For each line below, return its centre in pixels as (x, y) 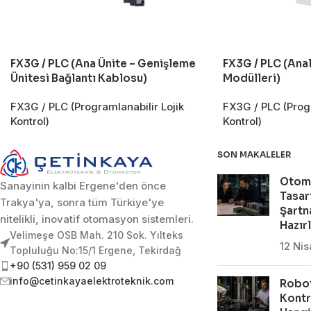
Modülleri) (251, 78)
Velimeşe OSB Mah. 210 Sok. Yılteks (96, 235)
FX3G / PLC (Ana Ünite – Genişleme (103, 64)
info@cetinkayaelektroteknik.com (92, 280)
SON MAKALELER (254, 155)
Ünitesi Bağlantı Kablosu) (79, 78)
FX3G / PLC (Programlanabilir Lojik (97, 107)
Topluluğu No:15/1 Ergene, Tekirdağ (95, 250)
